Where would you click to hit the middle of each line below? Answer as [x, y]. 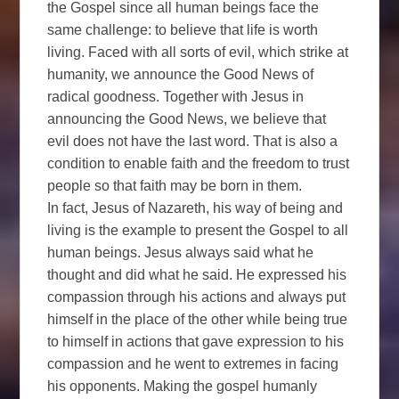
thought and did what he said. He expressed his [197, 274]
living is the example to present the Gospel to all [198, 230]
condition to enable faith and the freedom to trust [199, 163]
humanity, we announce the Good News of [181, 74]
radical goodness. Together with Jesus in [176, 96]
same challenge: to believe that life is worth [183, 29]
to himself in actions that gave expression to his [196, 341]
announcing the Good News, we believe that [187, 118]
